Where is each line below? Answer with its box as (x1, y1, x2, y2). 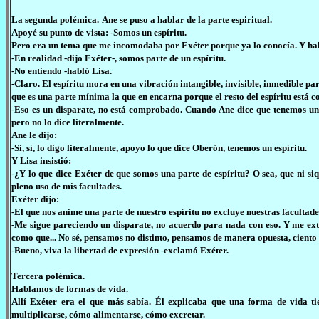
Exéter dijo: (11, 194, 59, 204)
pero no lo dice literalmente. (11, 117, 124, 127)
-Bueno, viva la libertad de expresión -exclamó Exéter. (11, 245, 229, 256)
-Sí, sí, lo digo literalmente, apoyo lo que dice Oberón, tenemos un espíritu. (11, 142, 307, 153)
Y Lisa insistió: (11, 155, 71, 166)
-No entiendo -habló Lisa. (11, 66, 112, 76)
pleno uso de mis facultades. (11, 181, 122, 192)
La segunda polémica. (11, 14, 99, 25)
